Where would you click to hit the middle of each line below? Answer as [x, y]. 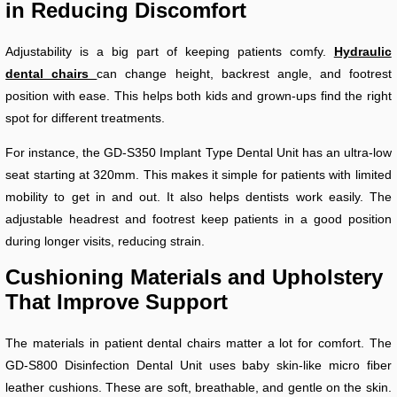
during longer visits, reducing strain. [105, 241]
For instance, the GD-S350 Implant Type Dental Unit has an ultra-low [198, 153]
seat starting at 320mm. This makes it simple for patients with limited [198, 175]
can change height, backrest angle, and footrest [244, 74]
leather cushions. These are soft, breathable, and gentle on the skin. [198, 388]
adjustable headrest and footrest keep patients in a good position [198, 219]
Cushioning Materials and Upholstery [195, 277]
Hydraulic [362, 52]
